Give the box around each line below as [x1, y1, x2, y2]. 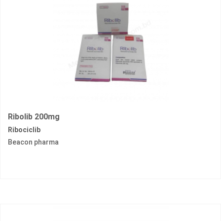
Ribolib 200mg [8, 112, 60, 122]
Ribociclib [8, 126, 40, 134]
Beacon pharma [8, 138, 59, 147]
